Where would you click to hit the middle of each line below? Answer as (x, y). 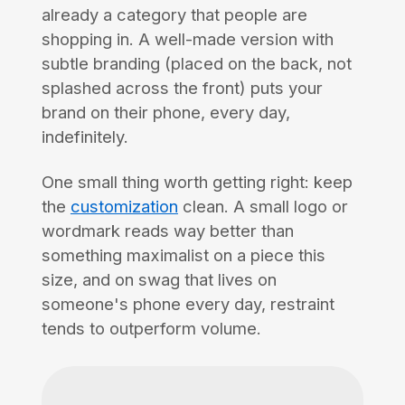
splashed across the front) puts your (182, 88)
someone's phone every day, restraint (188, 304)
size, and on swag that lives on (159, 280)
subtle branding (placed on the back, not (196, 64)
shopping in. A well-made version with (187, 39)
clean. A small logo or (263, 207)
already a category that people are (174, 15)
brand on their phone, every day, (165, 113)
